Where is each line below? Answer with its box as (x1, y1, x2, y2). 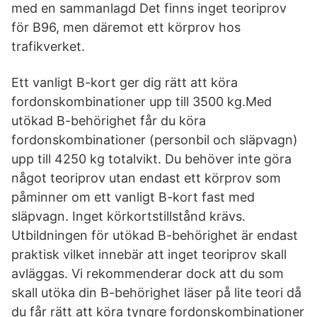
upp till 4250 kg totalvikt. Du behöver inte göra (11, 151, 292, 166)
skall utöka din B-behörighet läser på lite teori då (11, 285, 301, 300)
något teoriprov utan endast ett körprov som (11, 171, 281, 185)
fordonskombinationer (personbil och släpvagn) (11, 132, 298, 147)
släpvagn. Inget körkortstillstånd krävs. (11, 209, 246, 224)
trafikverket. (11, 39, 85, 54)
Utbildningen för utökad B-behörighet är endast (11, 228, 298, 243)
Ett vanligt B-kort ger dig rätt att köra (11, 75, 238, 90)
